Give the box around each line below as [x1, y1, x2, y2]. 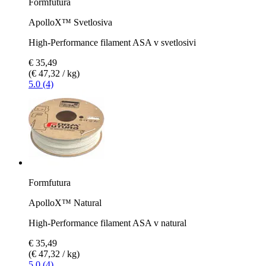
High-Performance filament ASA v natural [28, 217, 186, 228]
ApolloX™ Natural [28, 197, 102, 208]
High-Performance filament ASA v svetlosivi [28, 37, 196, 47]
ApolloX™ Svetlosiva [28, 17, 112, 27]
